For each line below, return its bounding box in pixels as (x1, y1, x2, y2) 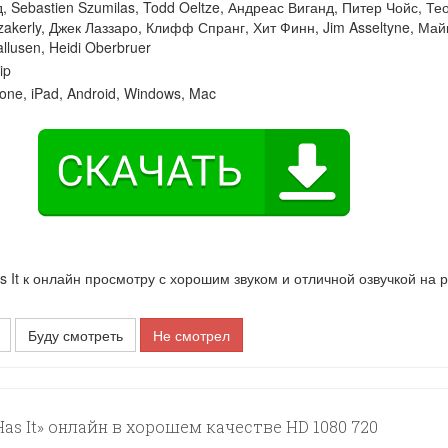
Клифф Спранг (146, 17, 245, 37)
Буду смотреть (28, 325, 124, 345)
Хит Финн (253, 17, 315, 37)
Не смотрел (153, 325, 231, 345)
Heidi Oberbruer (49, 37, 151, 57)
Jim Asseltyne (323, 17, 410, 37)
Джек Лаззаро (49, 17, 138, 37)
